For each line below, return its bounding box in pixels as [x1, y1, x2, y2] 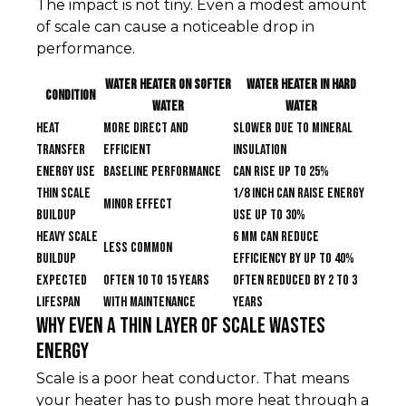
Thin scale [36, 185, 91, 203]
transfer [36, 141, 85, 159]
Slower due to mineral [233, 120, 353, 138]
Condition [44, 87, 95, 105]
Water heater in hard [246, 76, 356, 94]
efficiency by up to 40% [233, 250, 354, 268]
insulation [233, 141, 286, 159]
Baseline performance [103, 163, 221, 181]
